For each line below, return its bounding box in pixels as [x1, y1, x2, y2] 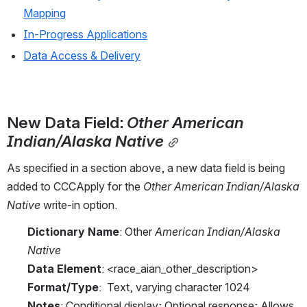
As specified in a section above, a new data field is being [7, 161, 285, 175]
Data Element [27, 262, 101, 276]
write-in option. [40, 198, 117, 212]
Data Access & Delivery [23, 49, 140, 63]
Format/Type [27, 280, 99, 295]
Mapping [23, 6, 66, 21]
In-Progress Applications [23, 27, 147, 42]
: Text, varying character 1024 [99, 280, 250, 295]
